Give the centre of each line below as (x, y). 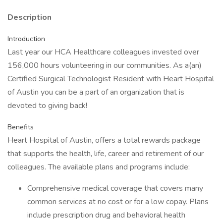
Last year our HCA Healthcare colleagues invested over (103, 52)
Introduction (26, 39)
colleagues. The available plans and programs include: (99, 167)
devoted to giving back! (47, 106)
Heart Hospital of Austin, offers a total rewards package (104, 140)
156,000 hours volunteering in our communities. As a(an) (105, 65)
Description (29, 17)
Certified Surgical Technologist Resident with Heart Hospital (111, 79)
